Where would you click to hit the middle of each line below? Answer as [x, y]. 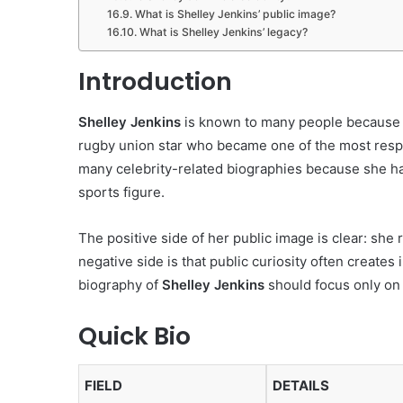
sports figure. [121, 192]
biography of [120, 284]
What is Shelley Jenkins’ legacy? [223, 32]
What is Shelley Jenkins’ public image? [235, 14]
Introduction [155, 82]
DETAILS [301, 386]
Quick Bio [134, 336]
